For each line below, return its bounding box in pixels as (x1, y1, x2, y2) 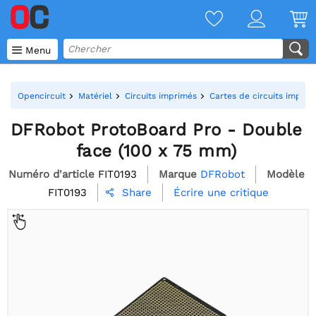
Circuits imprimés (125, 91, 197, 101)
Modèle (266, 167, 305, 181)
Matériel (78, 91, 112, 101)
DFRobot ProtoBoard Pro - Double (10, 120, 303, 140)
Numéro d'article (8, 167, 95, 181)
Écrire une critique (173, 186, 269, 199)
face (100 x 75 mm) (75, 141, 237, 161)
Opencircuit (18, 91, 66, 101)
